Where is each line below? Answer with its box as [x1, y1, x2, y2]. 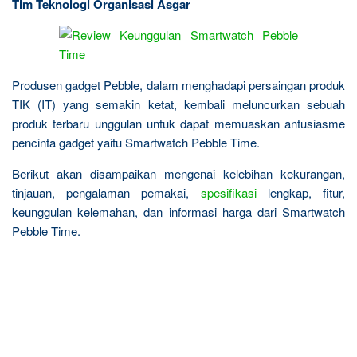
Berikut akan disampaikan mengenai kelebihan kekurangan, [12, 165, 345, 182]
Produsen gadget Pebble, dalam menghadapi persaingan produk [12, 76, 345, 93]
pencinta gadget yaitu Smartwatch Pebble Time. [12, 134, 260, 151]
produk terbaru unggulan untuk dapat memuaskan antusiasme [12, 115, 345, 131]
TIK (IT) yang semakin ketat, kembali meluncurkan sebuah [12, 96, 345, 112]
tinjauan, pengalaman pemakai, [12, 184, 201, 201]
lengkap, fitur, [256, 184, 346, 201]
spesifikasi [200, 184, 257, 201]
